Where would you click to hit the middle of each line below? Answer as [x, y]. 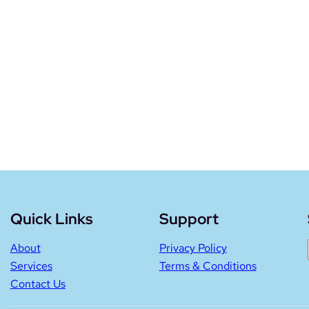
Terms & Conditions [208, 266]
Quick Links [51, 219]
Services [31, 266]
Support [189, 219]
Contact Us [38, 284]
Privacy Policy [193, 248]
